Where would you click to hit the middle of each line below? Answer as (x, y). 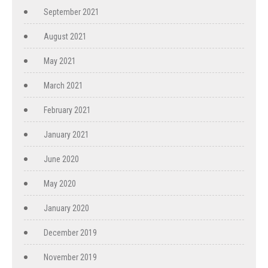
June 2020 (61, 159)
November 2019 (70, 257)
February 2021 (67, 110)
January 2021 (66, 135)
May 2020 (60, 184)
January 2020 (66, 208)
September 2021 (71, 12)
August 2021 (65, 36)
